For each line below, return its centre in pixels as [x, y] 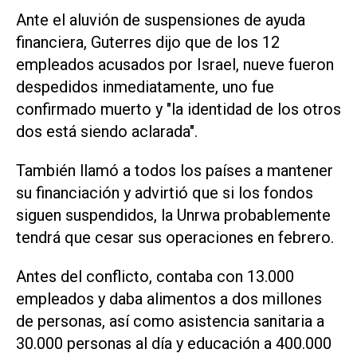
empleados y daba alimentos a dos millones [169, 298]
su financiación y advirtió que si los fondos [165, 192]
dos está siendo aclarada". [107, 132]
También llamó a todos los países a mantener [175, 170]
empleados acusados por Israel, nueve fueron [175, 65]
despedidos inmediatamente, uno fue [145, 87]
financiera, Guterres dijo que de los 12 [148, 43]
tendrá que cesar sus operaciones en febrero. [175, 237]
